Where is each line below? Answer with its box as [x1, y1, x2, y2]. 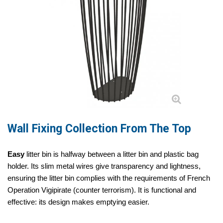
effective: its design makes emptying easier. [7, 198, 149, 206]
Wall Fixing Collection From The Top [7, 122, 191, 135]
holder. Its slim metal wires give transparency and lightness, [7, 162, 201, 170]
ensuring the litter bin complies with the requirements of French [7, 174, 210, 182]
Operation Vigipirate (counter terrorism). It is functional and [7, 186, 196, 194]
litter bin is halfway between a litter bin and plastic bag [24, 150, 199, 158]
